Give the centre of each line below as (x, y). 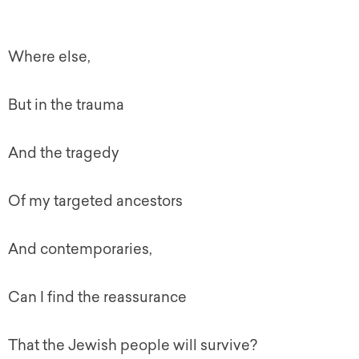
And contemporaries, (80, 249)
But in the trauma (66, 105)
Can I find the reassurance (97, 297)
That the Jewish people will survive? (133, 345)
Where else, (49, 57)
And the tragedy (64, 153)
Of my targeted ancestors (95, 201)
